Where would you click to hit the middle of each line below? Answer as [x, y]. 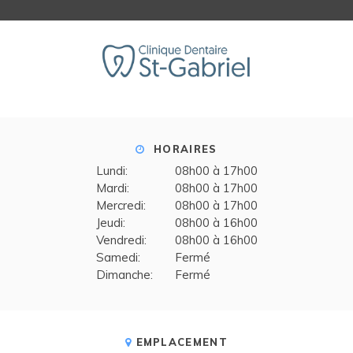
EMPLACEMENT [182, 342]
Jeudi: [110, 222]
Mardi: [112, 188]
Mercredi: [121, 205]
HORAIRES [183, 149]
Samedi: [118, 257]
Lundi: [111, 170]
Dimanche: [124, 274]
